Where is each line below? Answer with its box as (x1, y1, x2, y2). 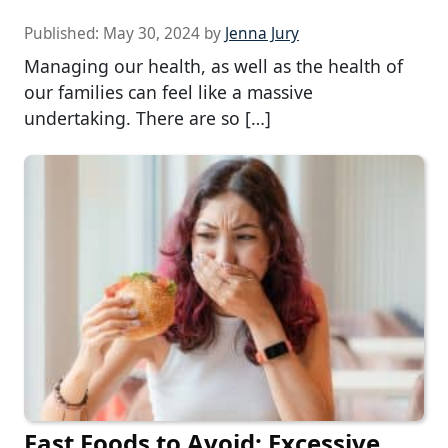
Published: (24, 22, 103, 44)
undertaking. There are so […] (24, 105, 271, 130)
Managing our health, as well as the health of (24, 53, 403, 78)
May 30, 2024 (103, 22, 200, 44)
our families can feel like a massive (24, 79, 313, 104)
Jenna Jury (225, 22, 299, 44)
